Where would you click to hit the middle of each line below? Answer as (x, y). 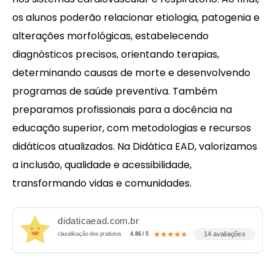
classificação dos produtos (89, 234)
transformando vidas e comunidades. (102, 184)
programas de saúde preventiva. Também (115, 91)
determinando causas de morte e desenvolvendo (131, 73)
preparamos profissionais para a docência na (122, 110)
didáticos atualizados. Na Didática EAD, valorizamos (135, 147)
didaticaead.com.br (98, 221)
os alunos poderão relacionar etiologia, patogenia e (136, 18)
